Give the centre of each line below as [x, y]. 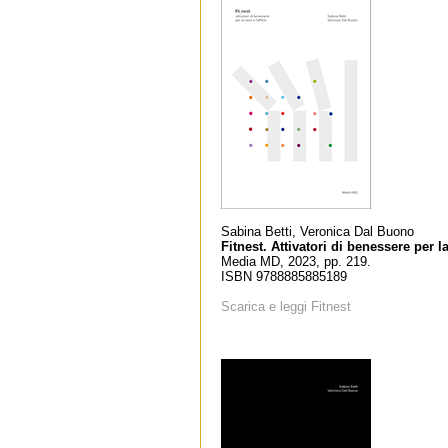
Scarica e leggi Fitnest [286, 306]
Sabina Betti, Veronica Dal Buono [317, 231]
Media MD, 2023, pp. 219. [296, 261]
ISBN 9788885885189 [284, 276]
